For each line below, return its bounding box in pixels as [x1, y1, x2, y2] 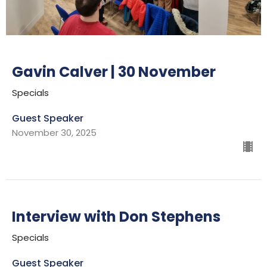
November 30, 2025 [12, 126, 97, 139]
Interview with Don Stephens [12, 206, 221, 226]
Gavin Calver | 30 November [12, 61, 216, 82]
